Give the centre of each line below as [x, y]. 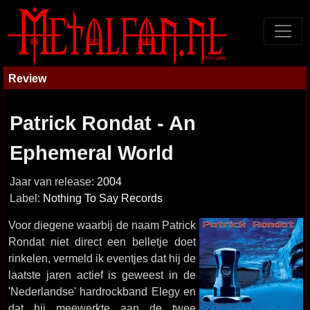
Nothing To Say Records [103, 198]
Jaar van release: [53, 182]
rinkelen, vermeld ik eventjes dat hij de [102, 258]
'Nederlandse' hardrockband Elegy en [102, 291]
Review [27, 78]
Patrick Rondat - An [103, 123]
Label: [26, 198]
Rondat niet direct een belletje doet [102, 241]
